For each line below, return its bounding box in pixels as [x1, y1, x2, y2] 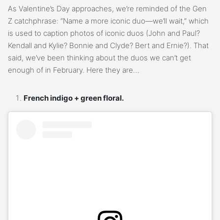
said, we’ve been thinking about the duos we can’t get [8, 53, 191, 62]
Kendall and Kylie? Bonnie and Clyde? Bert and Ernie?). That [8, 40, 209, 50]
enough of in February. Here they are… [8, 65, 139, 75]
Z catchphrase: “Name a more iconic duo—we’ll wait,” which [8, 16, 209, 26]
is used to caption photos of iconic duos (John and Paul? [8, 28, 200, 38]
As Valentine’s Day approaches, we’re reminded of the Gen [8, 3, 207, 13]
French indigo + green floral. [24, 93, 124, 103]
